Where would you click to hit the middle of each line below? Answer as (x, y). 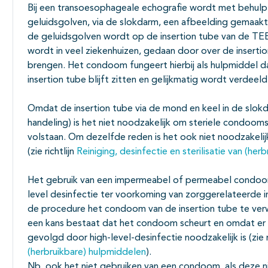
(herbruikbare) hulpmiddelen (87, 253)
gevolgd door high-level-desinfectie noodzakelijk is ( (140, 238)
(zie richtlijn (52, 152)
